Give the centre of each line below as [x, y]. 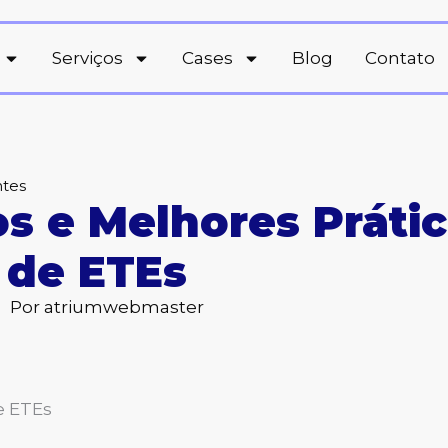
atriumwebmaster [121, 307]
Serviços [87, 58]
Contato [400, 58]
